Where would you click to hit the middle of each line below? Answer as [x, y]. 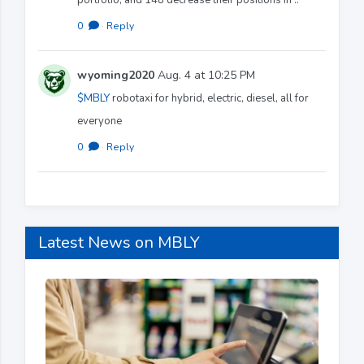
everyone [100, 121]
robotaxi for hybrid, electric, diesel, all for [209, 98]
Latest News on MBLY [119, 242]
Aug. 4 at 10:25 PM [205, 75]
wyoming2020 [116, 75]
